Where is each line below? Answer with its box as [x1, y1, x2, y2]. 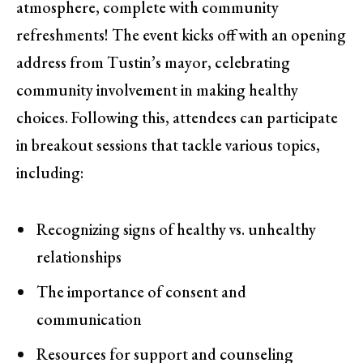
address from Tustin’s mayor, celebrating [16, 52, 290, 74]
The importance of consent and [36, 280, 246, 302]
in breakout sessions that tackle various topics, [16, 135, 320, 156]
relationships [36, 246, 122, 268]
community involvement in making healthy [16, 79, 298, 101]
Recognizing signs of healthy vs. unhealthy [36, 219, 316, 241]
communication [36, 308, 142, 330]
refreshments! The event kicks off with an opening [16, 24, 346, 46]
